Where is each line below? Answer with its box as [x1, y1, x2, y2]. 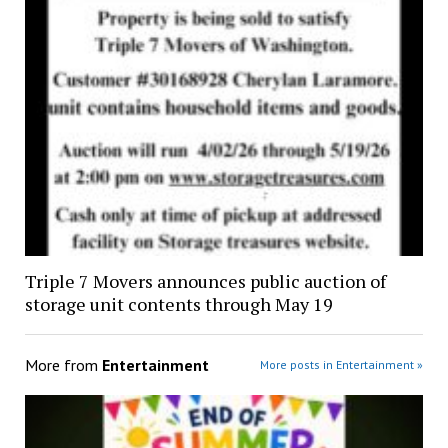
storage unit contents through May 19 [24, 291, 333, 316]
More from [24, 354, 102, 375]
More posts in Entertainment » [260, 356, 424, 372]
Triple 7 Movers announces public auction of [24, 268, 386, 293]
